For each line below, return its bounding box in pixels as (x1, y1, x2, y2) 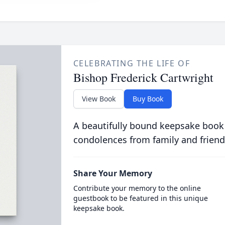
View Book (81, 94, 116, 103)
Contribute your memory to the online (73, 183, 201, 193)
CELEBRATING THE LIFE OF (73, 58, 190, 69)
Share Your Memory (73, 168, 152, 179)
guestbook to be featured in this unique (73, 193, 208, 203)
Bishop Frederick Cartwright (73, 69, 213, 85)
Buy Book (132, 94, 163, 103)
